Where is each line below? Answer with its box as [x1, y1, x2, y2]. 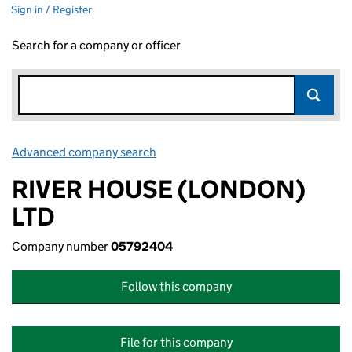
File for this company [119, 335, 233, 350]
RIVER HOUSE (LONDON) [12, 174, 306, 205]
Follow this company [120, 279, 232, 294]
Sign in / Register [11, 2, 92, 16]
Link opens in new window [159, 145, 298, 159]
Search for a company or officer [12, 38, 181, 53]
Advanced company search [12, 145, 156, 159]
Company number [12, 239, 111, 254]
